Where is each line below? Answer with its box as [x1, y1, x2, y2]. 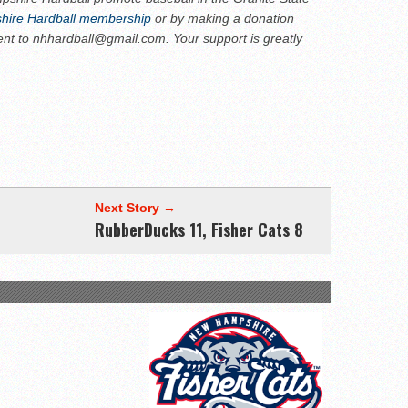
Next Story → [94, 200, 176, 216]
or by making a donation [155, 11, 294, 26]
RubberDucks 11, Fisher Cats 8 [94, 218, 303, 242]
